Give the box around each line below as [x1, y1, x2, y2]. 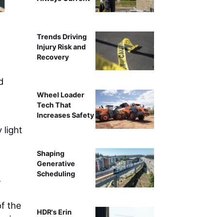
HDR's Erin [36, 207, 72, 216]
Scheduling [36, 170, 75, 178]
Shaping [36, 149, 64, 158]
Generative [36, 159, 75, 168]
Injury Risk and [36, 42, 86, 51]
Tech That [36, 101, 71, 109]
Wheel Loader [36, 91, 84, 99]
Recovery [36, 52, 69, 61]
